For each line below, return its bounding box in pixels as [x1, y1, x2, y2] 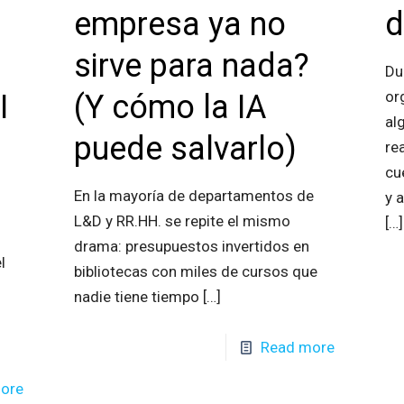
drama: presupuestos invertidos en [73, 236, 309, 255]
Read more [261, 337, 335, 356]
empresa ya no [73, 5, 286, 43]
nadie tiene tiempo [73, 287, 199, 306]
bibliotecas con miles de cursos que [73, 262, 317, 280]
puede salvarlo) [73, 129, 297, 168]
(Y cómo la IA [73, 87, 266, 126]
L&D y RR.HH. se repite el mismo [73, 211, 290, 230]
